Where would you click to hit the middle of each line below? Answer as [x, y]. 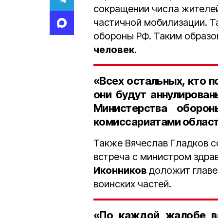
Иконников [121, 170]
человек [114, 50]
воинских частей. [132, 184]
